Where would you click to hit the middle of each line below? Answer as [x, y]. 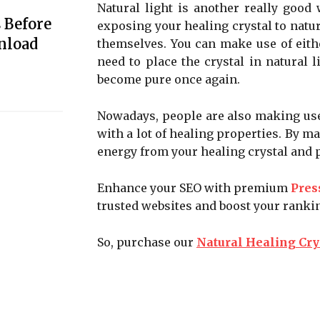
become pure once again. [169, 80]
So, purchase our [147, 242]
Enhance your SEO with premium [194, 188]
